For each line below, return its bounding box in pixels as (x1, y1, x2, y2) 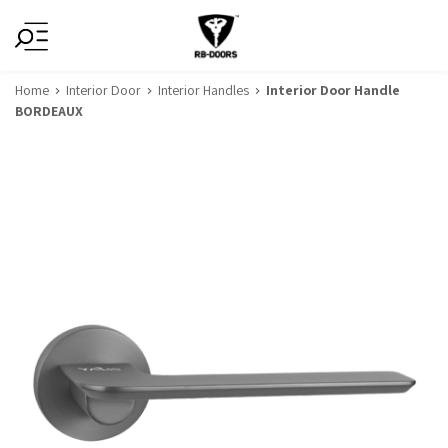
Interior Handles (158, 81, 249, 99)
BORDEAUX (15, 102, 83, 120)
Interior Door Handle (266, 81, 400, 99)
